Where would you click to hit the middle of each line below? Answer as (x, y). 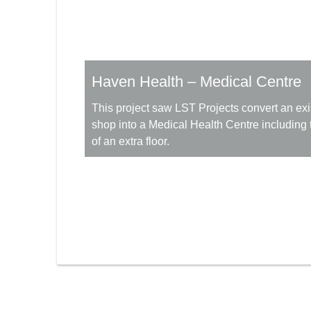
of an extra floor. (131, 141)
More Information (150, 280)
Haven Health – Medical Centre (196, 81)
